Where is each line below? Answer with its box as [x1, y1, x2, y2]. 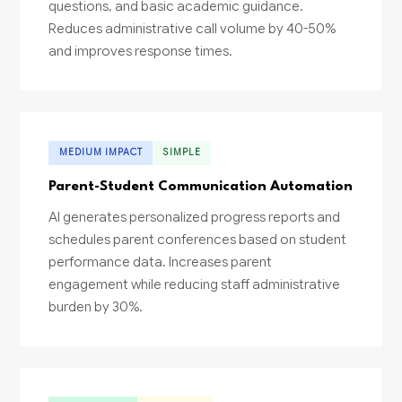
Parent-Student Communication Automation [48, 179, 354, 195]
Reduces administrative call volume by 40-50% [48, 19, 336, 37]
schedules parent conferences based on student [48, 231, 347, 249]
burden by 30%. [48, 298, 144, 316]
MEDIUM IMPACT [58, 146, 144, 159]
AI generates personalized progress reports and [48, 208, 341, 226]
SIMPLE [162, 146, 201, 159]
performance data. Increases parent [48, 253, 273, 271]
